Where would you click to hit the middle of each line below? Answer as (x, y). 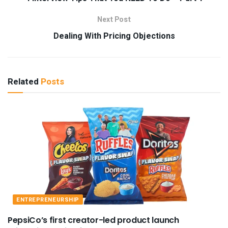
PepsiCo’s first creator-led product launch (93, 220)
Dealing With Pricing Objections (114, 36)
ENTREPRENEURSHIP (48, 199)
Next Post (114, 19)
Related (23, 81)
